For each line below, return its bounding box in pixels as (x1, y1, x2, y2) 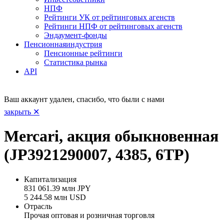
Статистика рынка (44, 57, 107, 66)
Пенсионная (24, 39, 66, 48)
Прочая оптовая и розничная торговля (24, 210, 154, 219)
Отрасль (24, 201, 52, 210)
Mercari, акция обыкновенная (4, 127, 218, 145)
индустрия (66, 39, 102, 48)
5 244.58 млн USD (24, 192, 86, 201)
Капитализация (24, 174, 76, 183)
